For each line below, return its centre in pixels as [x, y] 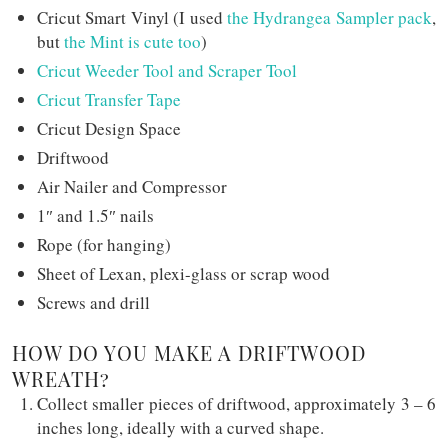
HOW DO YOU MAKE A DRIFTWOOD [189, 352]
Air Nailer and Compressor [132, 186]
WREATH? [61, 378]
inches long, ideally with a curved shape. [180, 427]
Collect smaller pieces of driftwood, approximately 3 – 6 [236, 403]
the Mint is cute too [132, 41]
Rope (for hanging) [104, 244]
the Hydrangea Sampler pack [329, 17]
